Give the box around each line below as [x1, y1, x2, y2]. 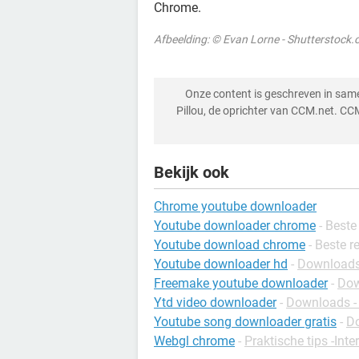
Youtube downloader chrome [154, 217, 316, 233]
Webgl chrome [154, 333, 235, 349]
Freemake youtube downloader [154, 275, 328, 291]
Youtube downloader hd [154, 256, 288, 272]
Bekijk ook [154, 162, 229, 182]
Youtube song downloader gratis [154, 313, 337, 329]
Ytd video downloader [154, 294, 276, 310]
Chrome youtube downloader [154, 198, 317, 214]
